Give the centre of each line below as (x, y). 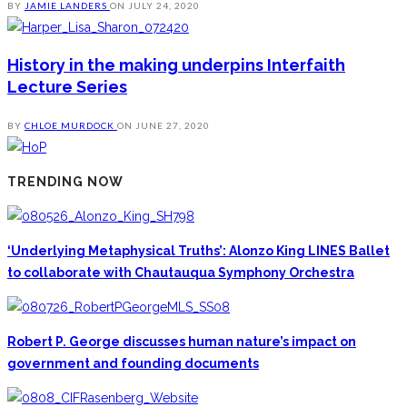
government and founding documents (133, 364)
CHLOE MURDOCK (71, 126)
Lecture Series (67, 87)
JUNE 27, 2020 (173, 126)
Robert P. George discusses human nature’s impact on (182, 342)
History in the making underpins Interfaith (176, 65)
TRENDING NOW (65, 182)
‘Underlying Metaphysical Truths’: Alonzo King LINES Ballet (199, 251)
